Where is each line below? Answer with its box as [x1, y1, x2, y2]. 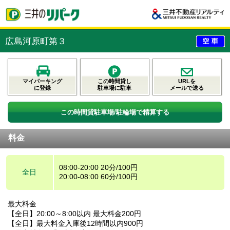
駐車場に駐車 [98, 84, 132, 91]
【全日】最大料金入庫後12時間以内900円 [8, 219, 143, 227]
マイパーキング [23, 78, 62, 84]
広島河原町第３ [5, 36, 66, 46]
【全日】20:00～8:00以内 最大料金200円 [8, 209, 141, 218]
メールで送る [170, 84, 204, 91]
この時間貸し [98, 78, 132, 84]
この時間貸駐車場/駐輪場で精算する [61, 108, 169, 116]
